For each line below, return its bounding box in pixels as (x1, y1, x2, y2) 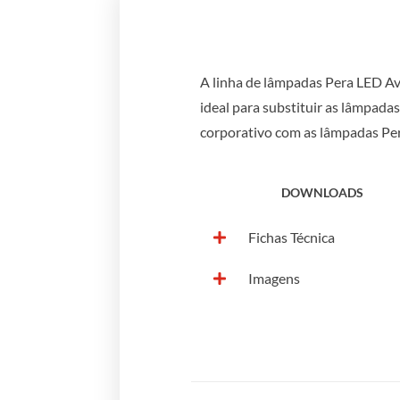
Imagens (248, 269, 301, 287)
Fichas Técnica (248, 228, 336, 246)
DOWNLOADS (281, 184, 364, 200)
